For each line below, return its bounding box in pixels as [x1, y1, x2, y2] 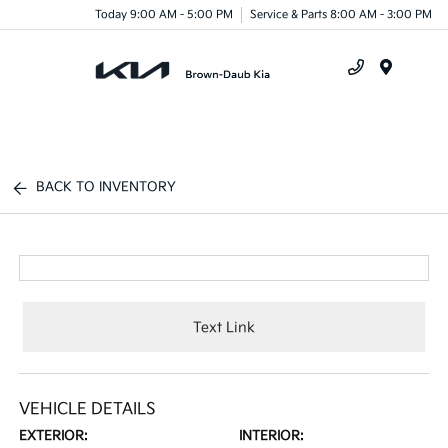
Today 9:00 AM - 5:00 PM [95, 7, 233, 21]
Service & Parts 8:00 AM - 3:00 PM [250, 7, 432, 21]
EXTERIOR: [19, 428, 89, 444]
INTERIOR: [239, 428, 304, 444]
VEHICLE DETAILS [19, 400, 157, 419]
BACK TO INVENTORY [36, 179, 177, 195]
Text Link [193, 318, 255, 336]
